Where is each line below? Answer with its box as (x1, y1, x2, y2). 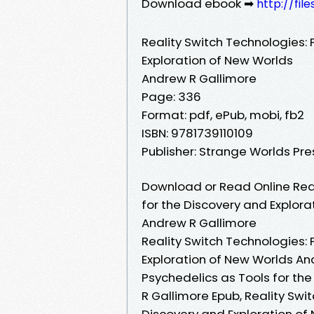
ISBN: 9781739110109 (142, 124, 253, 142)
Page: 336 (142, 88, 201, 105)
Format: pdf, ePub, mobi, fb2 (142, 106, 304, 123)
